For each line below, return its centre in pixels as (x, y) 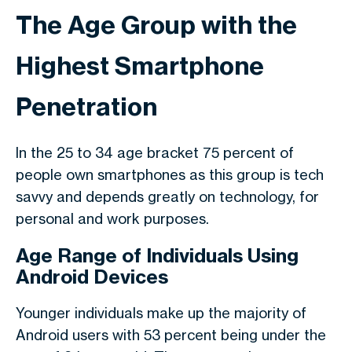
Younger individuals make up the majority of (161, 313)
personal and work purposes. (112, 218)
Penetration (86, 106)
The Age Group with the (156, 25)
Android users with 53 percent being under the (171, 335)
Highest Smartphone (140, 66)
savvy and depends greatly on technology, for (167, 196)
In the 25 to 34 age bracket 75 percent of (155, 152)
